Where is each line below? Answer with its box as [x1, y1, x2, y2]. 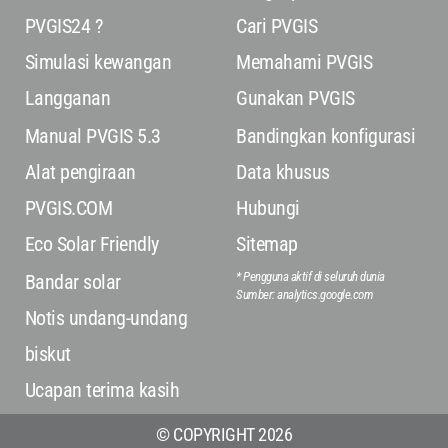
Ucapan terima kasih [24, 378, 179, 402]
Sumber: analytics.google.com [236, 287, 373, 302]
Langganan [24, 86, 110, 110]
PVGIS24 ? [24, 14, 102, 38]
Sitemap [236, 232, 298, 256]
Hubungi [236, 196, 300, 220]
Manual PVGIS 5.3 [24, 124, 161, 148]
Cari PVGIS [236, 14, 317, 38]
